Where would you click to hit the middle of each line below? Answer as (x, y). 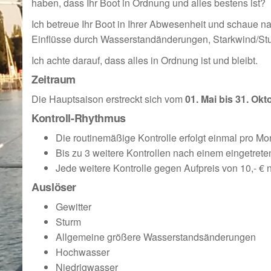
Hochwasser (83, 252)
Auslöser (54, 187)
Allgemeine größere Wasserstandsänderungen (156, 237)
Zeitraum (54, 79)
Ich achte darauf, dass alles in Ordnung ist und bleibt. (145, 60)
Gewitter (73, 207)
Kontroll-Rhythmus (79, 118)
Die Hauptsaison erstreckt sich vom (108, 99)
